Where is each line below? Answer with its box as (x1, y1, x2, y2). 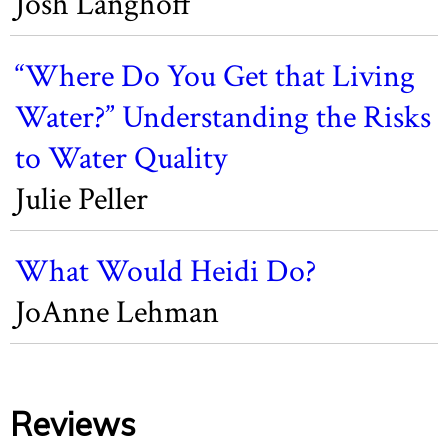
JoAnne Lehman (15, 292, 219, 333)
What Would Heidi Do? (15, 251, 316, 292)
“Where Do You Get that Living (15, 56, 415, 97)
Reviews (10, 404, 136, 444)
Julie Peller (15, 179, 148, 220)
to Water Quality (15, 138, 227, 179)
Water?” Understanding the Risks (15, 97, 431, 138)
